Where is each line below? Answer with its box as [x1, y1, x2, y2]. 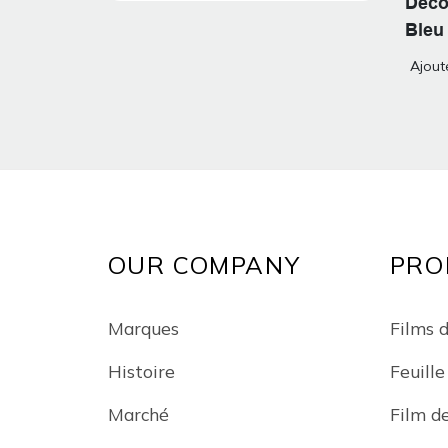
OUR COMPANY [107, 250, 301, 281]
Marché [107, 402, 169, 425]
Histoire [107, 359, 175, 382]
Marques [107, 316, 179, 339]
